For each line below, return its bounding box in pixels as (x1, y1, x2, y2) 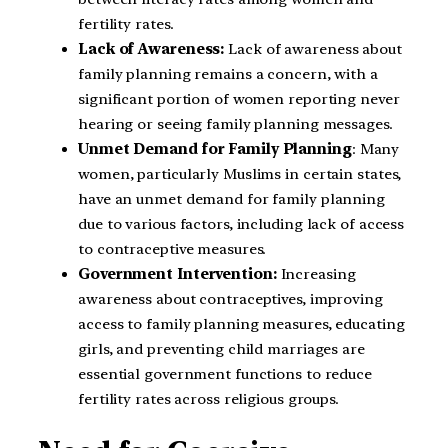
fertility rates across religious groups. (78, 390, 339, 409)
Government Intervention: (78, 265, 281, 284)
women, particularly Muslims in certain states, (78, 165, 402, 184)
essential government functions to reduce (78, 365, 372, 384)
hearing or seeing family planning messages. (78, 115, 393, 134)
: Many (351, 140, 400, 159)
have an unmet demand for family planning (78, 190, 385, 209)
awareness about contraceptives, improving (78, 290, 383, 309)
